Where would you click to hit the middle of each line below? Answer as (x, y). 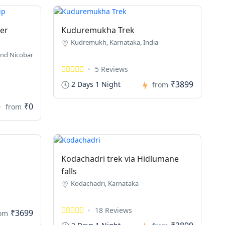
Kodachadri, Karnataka (105, 183)
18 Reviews (114, 210)
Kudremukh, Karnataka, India (115, 42)
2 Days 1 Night (95, 84)
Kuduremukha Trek (98, 30)
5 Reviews (112, 69)
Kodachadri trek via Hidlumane (120, 159)
